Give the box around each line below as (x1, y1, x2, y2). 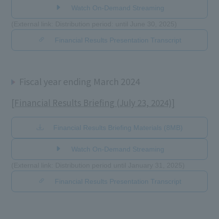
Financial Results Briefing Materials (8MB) (53, 123, 183, 131)
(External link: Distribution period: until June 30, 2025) (11, 20, 177, 28)
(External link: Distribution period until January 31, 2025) (11, 161, 185, 169)
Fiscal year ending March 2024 (19, 74, 140, 88)
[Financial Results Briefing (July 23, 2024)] (11, 96, 175, 109)
